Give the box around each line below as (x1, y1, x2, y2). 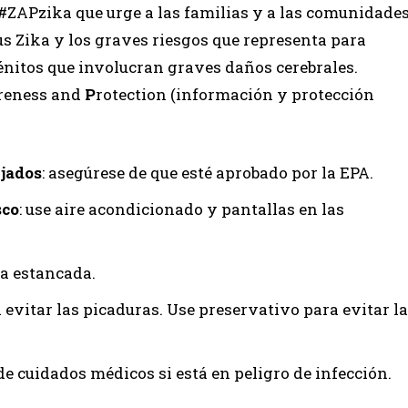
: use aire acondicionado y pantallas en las (19, 199, 344, 219)
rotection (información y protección (96, 84, 374, 105)
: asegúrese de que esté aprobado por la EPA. (42, 162, 373, 183)
